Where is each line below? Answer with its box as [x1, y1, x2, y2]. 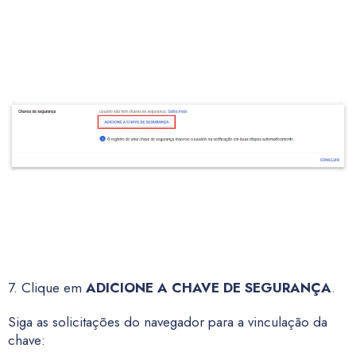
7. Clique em [8, 278, 86, 297]
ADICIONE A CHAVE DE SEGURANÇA [86, 278, 331, 297]
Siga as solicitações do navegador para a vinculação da [8, 312, 327, 331]
